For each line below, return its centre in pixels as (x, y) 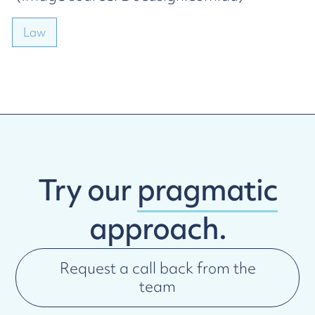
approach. (157, 229)
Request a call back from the (157, 268)
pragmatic (207, 190)
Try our (87, 190)
